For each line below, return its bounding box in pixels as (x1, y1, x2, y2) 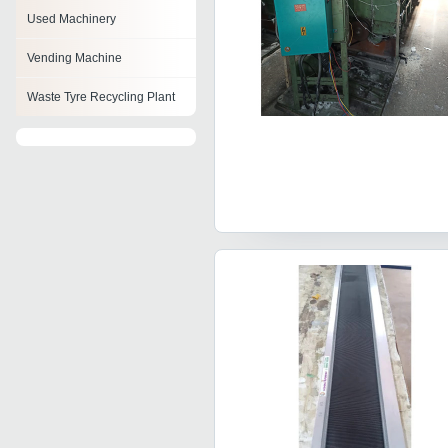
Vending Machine (27, 51, 122, 66)
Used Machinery (27, 12, 116, 27)
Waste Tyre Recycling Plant (27, 90, 175, 105)
